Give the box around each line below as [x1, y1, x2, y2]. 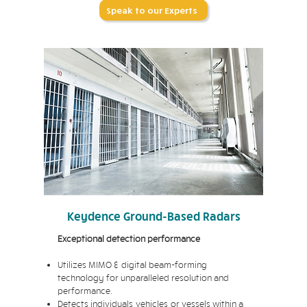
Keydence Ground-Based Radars [66, 209, 241, 223]
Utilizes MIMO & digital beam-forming [58, 259, 207, 270]
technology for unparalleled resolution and [58, 272, 229, 283]
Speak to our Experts [106, 4, 198, 16]
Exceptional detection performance [58, 233, 200, 244]
